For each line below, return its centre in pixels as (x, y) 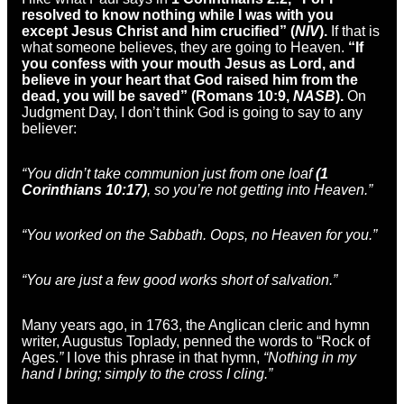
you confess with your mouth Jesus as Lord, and (188, 63)
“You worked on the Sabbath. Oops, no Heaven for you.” (199, 234)
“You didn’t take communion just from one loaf (169, 173)
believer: (49, 128)
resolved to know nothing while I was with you (178, 14)
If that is (353, 31)
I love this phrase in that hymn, (165, 357)
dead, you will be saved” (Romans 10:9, (157, 96)
